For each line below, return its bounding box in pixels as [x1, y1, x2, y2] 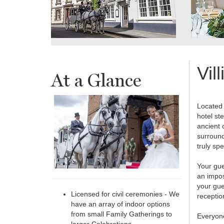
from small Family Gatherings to [71, 210, 172, 218]
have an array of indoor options [71, 200, 170, 208]
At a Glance [51, 69, 141, 91]
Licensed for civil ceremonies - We [71, 190, 179, 198]
